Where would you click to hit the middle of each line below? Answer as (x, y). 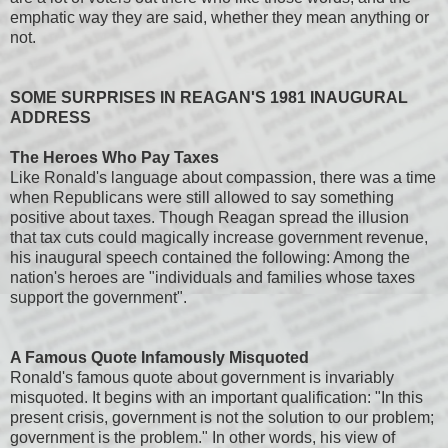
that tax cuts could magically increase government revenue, (219, 237)
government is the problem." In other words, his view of (202, 437)
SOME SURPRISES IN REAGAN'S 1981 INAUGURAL (209, 97)
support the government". (98, 297)
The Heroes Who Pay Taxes (114, 157)
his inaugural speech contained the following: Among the (210, 257)
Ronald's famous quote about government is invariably (202, 377)
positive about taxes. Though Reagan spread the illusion (209, 217)
